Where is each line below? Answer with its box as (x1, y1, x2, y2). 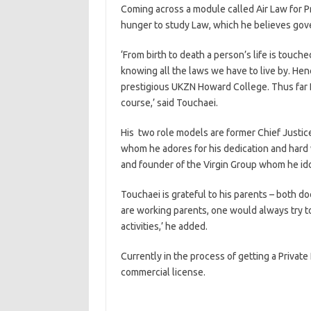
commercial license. (120, 267, 205, 278)
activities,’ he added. (120, 221, 208, 232)
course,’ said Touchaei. (120, 97, 218, 108)
